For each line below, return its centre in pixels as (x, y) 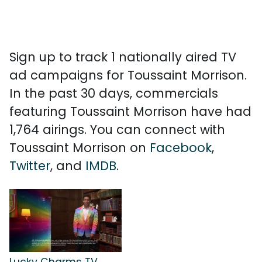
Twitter (30, 166)
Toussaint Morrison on (80, 148)
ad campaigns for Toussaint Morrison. (128, 75)
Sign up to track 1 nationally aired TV (123, 57)
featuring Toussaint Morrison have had (130, 111)
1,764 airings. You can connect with (117, 130)
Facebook (181, 148)
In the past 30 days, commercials (114, 93)
